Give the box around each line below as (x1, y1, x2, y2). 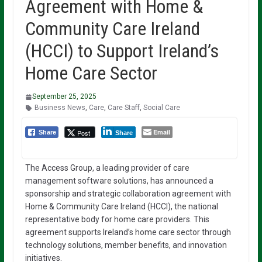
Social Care (143, 104, 180, 112)
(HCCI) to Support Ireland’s (25, 40, 219, 62)
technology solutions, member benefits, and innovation (25, 240, 227, 250)
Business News (34, 104, 85, 112)
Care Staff (107, 104, 140, 112)
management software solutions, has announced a (25, 176, 213, 185)
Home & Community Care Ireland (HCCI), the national (25, 202, 218, 211)
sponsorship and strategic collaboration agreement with (25, 189, 231, 198)
